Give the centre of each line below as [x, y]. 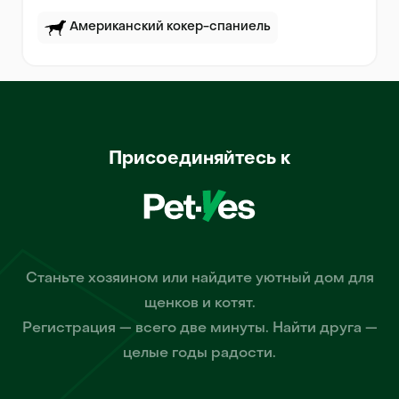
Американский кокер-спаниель [170, 27]
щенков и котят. [199, 304]
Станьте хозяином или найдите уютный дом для [199, 279]
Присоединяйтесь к [199, 159]
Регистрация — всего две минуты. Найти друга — [199, 329]
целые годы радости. [199, 354]
